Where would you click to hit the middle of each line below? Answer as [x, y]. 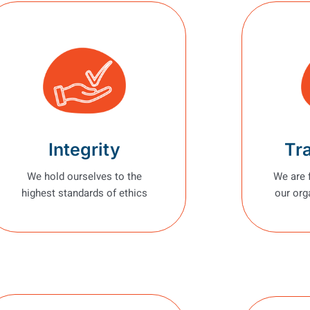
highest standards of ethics [84, 193]
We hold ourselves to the [84, 176]
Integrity [84, 149]
